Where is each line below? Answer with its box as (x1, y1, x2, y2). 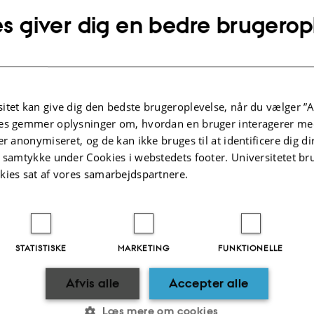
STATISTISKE (15, 242, 67, 254)
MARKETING (117, 242, 170, 254)
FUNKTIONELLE (218, 242, 284, 254)
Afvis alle (65, 275, 120, 292)
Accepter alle (169, 275, 249, 292)
